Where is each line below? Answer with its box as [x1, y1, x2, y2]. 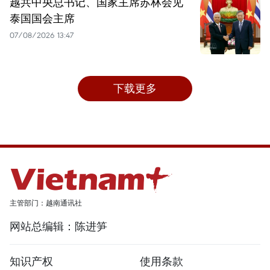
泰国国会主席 [10, 11, 75, 26]
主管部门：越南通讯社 [10, 198, 82, 208]
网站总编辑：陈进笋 [10, 219, 107, 234]
